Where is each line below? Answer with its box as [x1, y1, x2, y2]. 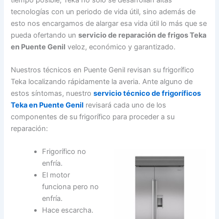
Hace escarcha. [42, 206, 94, 215]
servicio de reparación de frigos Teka [78, 30, 207, 40]
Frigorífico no [42, 147, 87, 156]
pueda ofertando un [11, 30, 79, 40]
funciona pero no [42, 182, 99, 192]
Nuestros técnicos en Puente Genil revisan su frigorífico [11, 66, 195, 75]
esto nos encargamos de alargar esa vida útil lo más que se [11, 19, 207, 28]
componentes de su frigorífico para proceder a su [11, 112, 175, 122]
